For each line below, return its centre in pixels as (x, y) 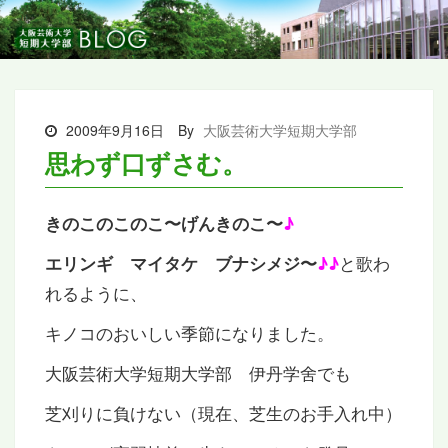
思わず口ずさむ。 (145, 162)
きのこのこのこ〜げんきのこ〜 (164, 222)
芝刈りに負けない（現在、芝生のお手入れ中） (223, 412)
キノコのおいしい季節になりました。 (189, 332)
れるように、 (96, 292)
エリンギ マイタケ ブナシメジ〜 (181, 262)
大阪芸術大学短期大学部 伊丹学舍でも (198, 372)
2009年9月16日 (113, 129)
